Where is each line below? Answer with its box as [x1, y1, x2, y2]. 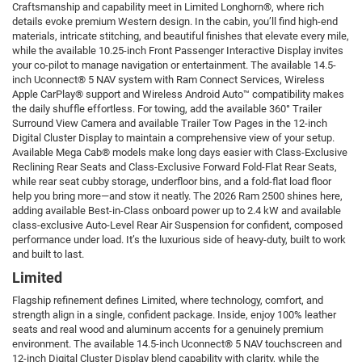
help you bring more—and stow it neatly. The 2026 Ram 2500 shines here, [12, 190, 343, 203]
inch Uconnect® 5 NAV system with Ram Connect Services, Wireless [12, 74, 325, 86]
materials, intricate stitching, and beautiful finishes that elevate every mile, [12, 30, 349, 43]
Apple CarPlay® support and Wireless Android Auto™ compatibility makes [12, 88, 344, 101]
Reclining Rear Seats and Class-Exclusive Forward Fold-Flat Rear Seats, [12, 161, 337, 174]
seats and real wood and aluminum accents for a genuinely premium [12, 323, 323, 336]
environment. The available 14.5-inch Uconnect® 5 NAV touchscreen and [12, 338, 342, 351]
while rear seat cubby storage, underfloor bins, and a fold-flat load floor [12, 175, 331, 188]
